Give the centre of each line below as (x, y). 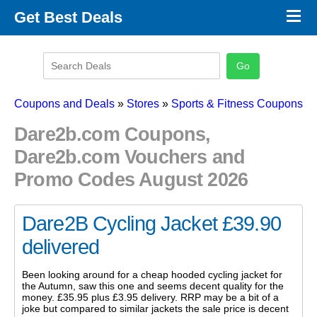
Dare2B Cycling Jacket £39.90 (151, 223)
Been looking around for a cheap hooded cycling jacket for (152, 275)
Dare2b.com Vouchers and (130, 157)
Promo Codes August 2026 (131, 180)
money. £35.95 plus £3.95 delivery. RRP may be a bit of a (150, 298)
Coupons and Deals (64, 104)
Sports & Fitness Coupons (237, 104)
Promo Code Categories (68, 65)
